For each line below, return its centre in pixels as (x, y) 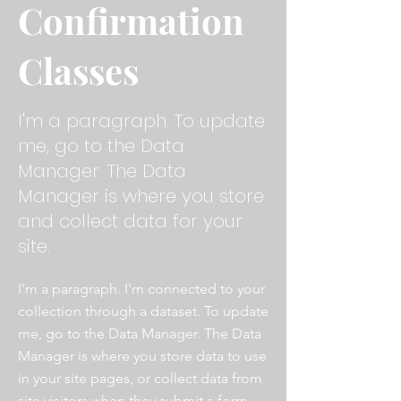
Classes (78, 70)
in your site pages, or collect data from (140, 378)
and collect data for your (130, 221)
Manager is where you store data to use (142, 356)
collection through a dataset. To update (143, 311)
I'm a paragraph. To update (141, 121)
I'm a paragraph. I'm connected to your (141, 289)
